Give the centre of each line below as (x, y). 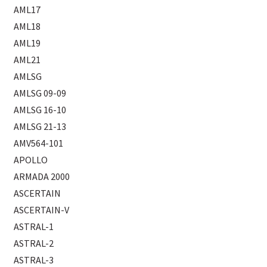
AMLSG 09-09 (40, 93)
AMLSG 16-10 (40, 109)
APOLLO (31, 159)
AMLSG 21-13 (40, 126)
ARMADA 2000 (42, 176)
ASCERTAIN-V (42, 209)
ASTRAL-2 (34, 243)
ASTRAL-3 (34, 260)
